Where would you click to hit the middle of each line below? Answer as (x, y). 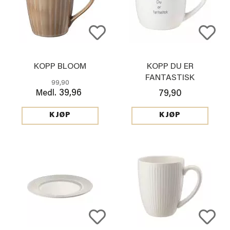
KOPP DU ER (170, 66)
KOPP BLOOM (60, 66)
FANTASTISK (170, 78)
